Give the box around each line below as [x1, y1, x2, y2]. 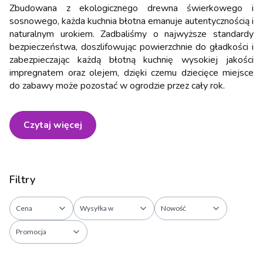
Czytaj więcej [23, 119, 82, 132]
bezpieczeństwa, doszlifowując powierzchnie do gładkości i [9, 41, 254, 54]
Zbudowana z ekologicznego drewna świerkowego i [9, 2, 254, 15]
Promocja [16, 227, 46, 236]
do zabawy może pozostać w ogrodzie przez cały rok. [9, 79, 225, 93]
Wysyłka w [80, 203, 113, 213]
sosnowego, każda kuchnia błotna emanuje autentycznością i [9, 15, 254, 28]
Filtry [9, 172, 35, 187]
